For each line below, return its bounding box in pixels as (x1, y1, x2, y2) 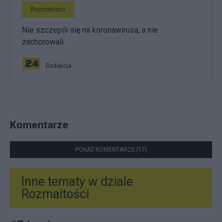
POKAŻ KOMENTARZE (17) (75, 146, 147, 154)
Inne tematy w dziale (21, 174, 133, 189)
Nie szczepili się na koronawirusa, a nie (22, 25, 158, 35)
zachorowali (22, 37, 63, 47)
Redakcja (46, 62, 71, 69)
